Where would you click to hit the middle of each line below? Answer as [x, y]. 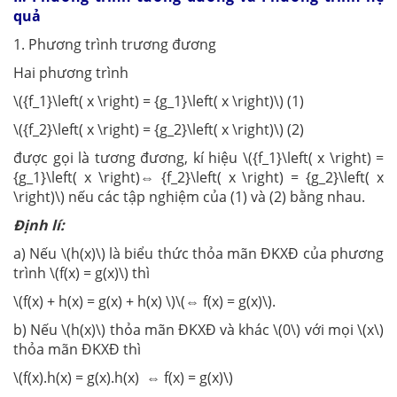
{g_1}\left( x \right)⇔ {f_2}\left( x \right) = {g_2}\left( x [198, 177]
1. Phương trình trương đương [115, 44]
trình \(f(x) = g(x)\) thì [83, 273]
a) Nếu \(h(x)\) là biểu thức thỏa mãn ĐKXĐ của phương [198, 253]
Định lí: [39, 225]
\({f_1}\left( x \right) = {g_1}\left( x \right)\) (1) [159, 101]
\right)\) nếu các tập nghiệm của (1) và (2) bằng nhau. [189, 197]
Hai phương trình [73, 73]
